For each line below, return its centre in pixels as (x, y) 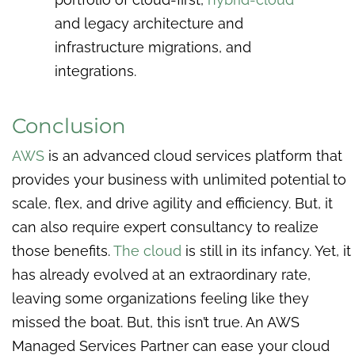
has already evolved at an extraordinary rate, (161, 274)
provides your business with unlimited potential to (179, 179)
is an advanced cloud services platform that (193, 155)
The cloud (147, 250)
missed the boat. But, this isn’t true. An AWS (156, 322)
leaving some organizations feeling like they (160, 298)
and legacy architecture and (149, 23)
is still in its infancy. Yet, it (266, 250)
